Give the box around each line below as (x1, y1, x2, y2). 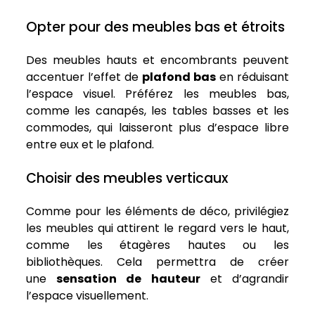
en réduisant (216, 69, 289, 86)
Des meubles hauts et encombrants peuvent (26, 52, 289, 69)
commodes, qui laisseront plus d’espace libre (26, 120, 289, 136)
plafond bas (142, 69, 216, 86)
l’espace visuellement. (26, 288, 148, 304)
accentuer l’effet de (26, 69, 142, 86)
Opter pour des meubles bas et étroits (26, 18, 285, 37)
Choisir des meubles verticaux (26, 169, 229, 188)
